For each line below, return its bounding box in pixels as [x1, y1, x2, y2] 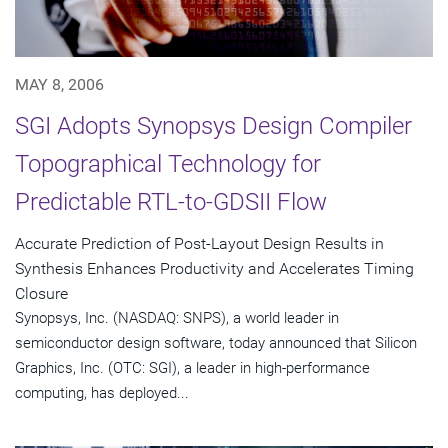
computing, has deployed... [15, 384, 189, 403]
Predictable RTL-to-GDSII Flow [15, 188, 327, 217]
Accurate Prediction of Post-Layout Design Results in [15, 234, 384, 254]
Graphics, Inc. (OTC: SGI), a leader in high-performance [15, 359, 370, 378]
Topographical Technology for [15, 150, 321, 179]
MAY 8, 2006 [15, 75, 104, 95]
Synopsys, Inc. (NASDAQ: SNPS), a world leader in [15, 309, 339, 328]
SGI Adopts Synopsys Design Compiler [15, 112, 412, 141]
